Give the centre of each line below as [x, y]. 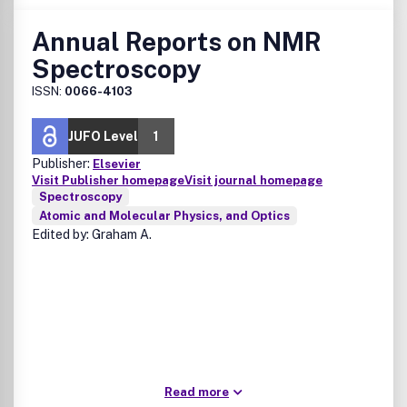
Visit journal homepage [253, 180]
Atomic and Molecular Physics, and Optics [164, 216]
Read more [197, 392]
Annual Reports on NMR [177, 41]
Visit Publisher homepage [108, 180]
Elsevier [117, 164]
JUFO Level [103, 136]
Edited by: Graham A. [92, 234]
